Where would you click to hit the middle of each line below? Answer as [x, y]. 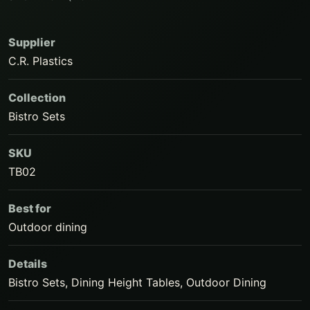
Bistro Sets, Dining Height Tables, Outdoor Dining [137, 282]
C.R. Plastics [40, 61]
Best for [30, 208]
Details [28, 264]
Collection [37, 98]
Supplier [32, 42]
